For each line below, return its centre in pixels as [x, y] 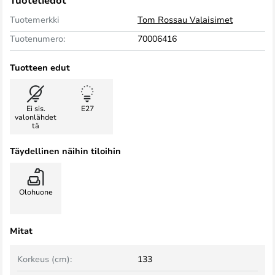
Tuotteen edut [40, 67]
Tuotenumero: [37, 38]
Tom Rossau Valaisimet [185, 19]
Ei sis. [36, 108]
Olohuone [36, 192]
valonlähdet [36, 117]
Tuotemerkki [35, 19]
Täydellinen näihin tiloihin [65, 151]
